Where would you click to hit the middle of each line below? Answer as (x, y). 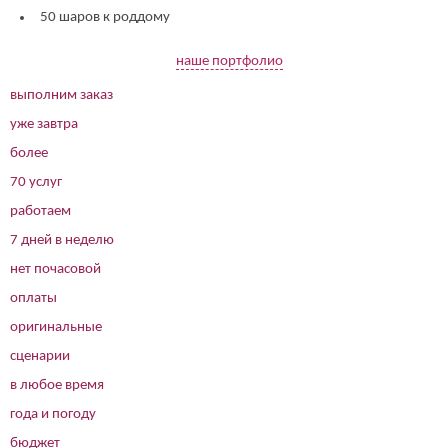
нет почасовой (55, 269)
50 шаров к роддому (105, 17)
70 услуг (36, 182)
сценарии (40, 356)
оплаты (33, 298)
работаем (40, 211)
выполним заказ (61, 95)
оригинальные (56, 327)
